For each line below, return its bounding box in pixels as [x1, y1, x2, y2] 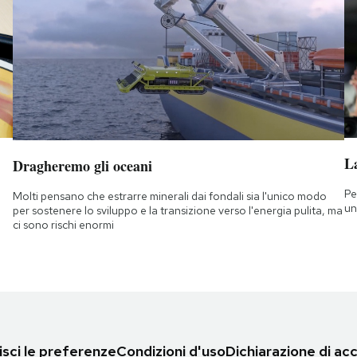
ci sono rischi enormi [12, 217, 114, 232]
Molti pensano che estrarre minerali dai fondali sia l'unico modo [12, 188, 327, 203]
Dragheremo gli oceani [12, 155, 152, 176]
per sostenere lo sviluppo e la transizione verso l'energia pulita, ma [12, 202, 343, 218]
